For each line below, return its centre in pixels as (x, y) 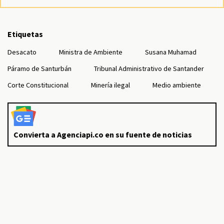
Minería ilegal (110, 85)
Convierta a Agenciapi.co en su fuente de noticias (103, 134)
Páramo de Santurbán (39, 68)
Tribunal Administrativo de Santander (149, 68)
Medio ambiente (177, 85)
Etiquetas (25, 34)
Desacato (22, 52)
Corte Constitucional (38, 85)
